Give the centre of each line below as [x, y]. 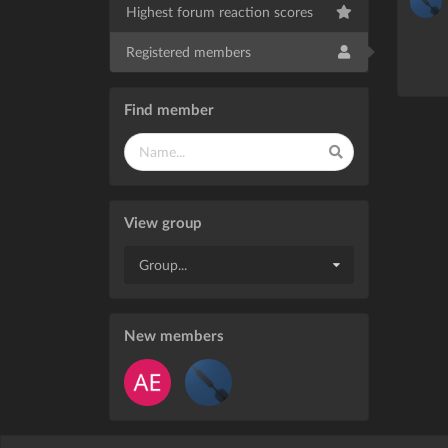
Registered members [188, 51]
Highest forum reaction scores [219, 11]
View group [162, 221]
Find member [168, 108]
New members [173, 334]
